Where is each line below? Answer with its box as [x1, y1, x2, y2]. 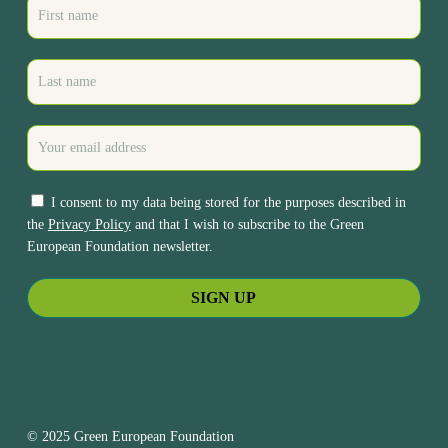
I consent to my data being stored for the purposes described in [46, 195, 406, 211]
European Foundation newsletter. [26, 239, 213, 255]
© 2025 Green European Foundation [26, 429, 234, 445]
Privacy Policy [47, 217, 131, 233]
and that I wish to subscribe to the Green [130, 217, 364, 233]
